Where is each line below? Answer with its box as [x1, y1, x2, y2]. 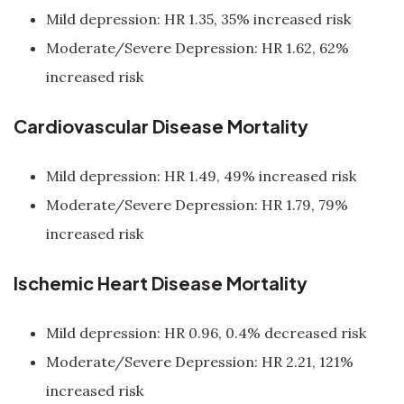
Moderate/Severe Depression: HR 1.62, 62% [46, 39, 349, 57]
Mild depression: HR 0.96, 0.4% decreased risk [46, 324, 366, 342]
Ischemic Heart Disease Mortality [14, 271, 308, 294]
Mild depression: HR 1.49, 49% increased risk [46, 167, 356, 185]
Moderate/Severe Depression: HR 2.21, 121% [46, 353, 353, 371]
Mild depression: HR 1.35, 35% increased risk [46, 10, 351, 28]
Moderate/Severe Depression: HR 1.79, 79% [46, 196, 348, 214]
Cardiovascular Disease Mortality [14, 115, 308, 137]
